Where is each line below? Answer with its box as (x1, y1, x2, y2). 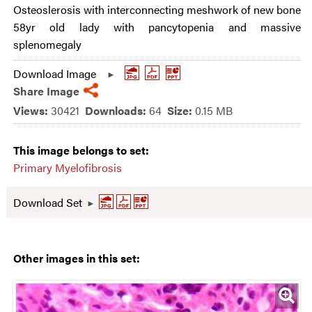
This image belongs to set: (13, 142, 149, 158)
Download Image (13, 65, 96, 81)
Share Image (13, 83, 79, 99)
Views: (13, 102, 51, 118)
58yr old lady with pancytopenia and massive (13, 19, 301, 35)
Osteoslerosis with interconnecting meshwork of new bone (13, 1, 301, 17)
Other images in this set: (13, 250, 140, 266)
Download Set (13, 194, 82, 210)
